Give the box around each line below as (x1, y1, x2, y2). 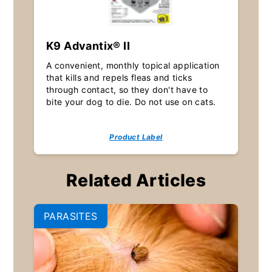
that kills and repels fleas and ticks (46, 72, 192, 83)
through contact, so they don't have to (46, 84, 208, 95)
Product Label (109, 132, 163, 142)
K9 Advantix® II (46, 39, 130, 53)
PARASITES (43, 210, 98, 223)
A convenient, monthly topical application (46, 60, 220, 71)
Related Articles (66, 170, 206, 191)
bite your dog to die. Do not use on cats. (46, 97, 216, 107)
